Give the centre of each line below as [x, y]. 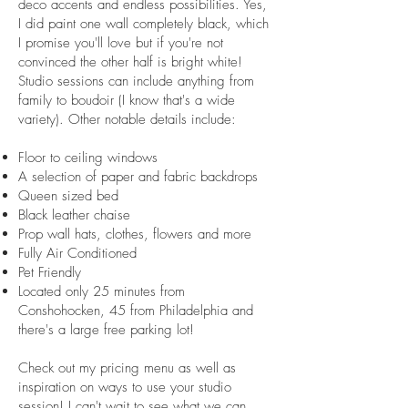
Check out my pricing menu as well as [127, 368]
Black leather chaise [74, 215]
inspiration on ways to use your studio [125, 387]
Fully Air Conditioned [77, 253]
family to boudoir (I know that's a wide [127, 100]
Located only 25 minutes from [102, 291]
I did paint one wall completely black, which [143, 24]
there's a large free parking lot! [106, 330]
